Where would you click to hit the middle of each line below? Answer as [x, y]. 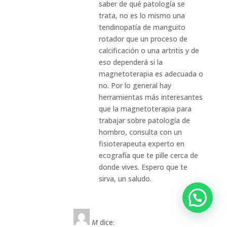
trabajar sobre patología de [144, 120]
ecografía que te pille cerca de [148, 155]
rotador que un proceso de [143, 39]
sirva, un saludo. [125, 178]
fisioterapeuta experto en [141, 143]
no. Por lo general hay [135, 85]
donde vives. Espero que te [143, 167]
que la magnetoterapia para [145, 108]
